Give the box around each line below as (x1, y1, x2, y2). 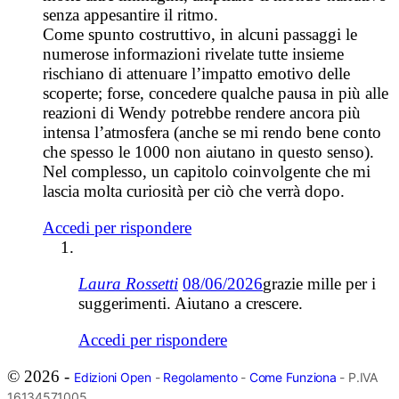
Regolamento (163, 369, 238, 385)
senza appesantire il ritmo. (43, 4, 218, 24)
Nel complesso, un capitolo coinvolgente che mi (43, 161, 370, 181)
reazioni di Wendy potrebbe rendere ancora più (43, 102, 361, 122)
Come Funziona (248, 369, 337, 385)
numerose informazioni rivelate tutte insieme (43, 44, 344, 63)
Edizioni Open (74, 369, 151, 385)
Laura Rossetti (78, 273, 178, 293)
